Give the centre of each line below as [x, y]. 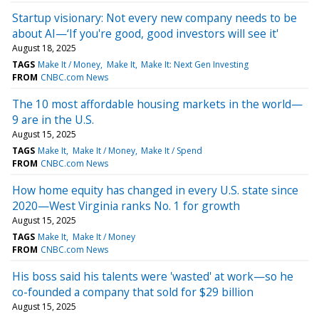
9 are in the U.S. [53, 119]
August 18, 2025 [44, 48]
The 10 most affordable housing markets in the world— [157, 104]
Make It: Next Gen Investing [194, 64]
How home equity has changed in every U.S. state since [155, 190]
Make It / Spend [171, 150]
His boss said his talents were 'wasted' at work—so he [153, 276]
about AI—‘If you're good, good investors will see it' [145, 33]
